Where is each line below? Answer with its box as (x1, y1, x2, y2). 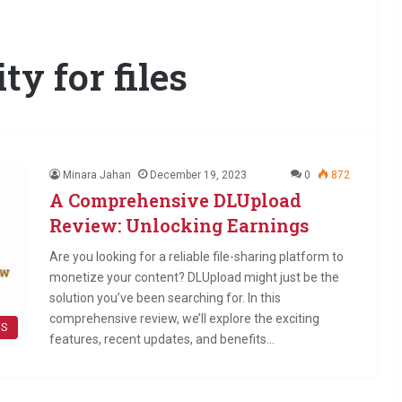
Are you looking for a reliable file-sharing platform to (49, 249, 344, 264)
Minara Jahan (63, 169, 131, 181)
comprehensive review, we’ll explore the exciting (49, 311, 319, 326)
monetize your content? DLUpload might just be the (49, 270, 339, 284)
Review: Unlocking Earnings (49, 214, 309, 237)
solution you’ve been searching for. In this (49, 291, 281, 305)
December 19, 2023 (150, 169, 247, 181)
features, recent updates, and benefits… (49, 332, 275, 346)
